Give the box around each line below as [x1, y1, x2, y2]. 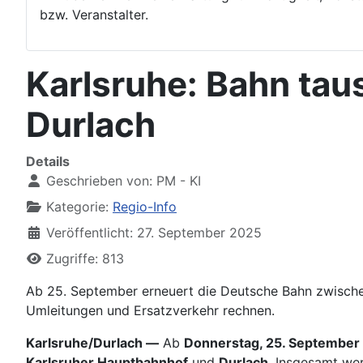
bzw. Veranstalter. [40, 6, 148, 23]
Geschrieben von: [42, 173, 156, 189]
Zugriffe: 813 [46, 250, 124, 267]
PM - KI [156, 173, 201, 189]
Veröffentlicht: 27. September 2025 [46, 224, 262, 241]
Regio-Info [113, 199, 177, 215]
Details [26, 153, 70, 169]
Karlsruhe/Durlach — [26, 335, 159, 351]
